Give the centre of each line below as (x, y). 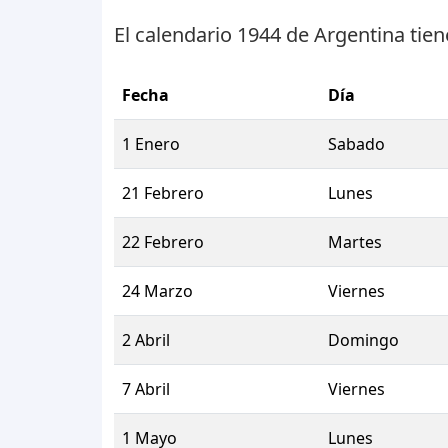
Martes (355, 242)
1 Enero (151, 144)
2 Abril (146, 340)
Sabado (356, 144)
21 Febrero (163, 193)
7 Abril (146, 389)
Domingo (363, 340)
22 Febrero (163, 242)
